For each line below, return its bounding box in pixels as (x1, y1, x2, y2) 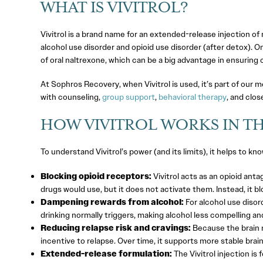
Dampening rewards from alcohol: (40, 196, 184, 207)
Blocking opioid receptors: (40, 170, 151, 181)
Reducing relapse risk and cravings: (40, 222, 191, 233)
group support (102, 92, 155, 103)
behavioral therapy (158, 92, 227, 103)
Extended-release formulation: (40, 248, 172, 259)
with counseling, (40, 92, 100, 103)
